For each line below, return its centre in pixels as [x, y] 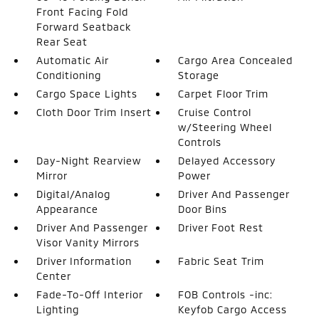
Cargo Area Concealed [236, 60]
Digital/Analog [73, 194]
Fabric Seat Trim [221, 261]
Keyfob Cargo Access [233, 309]
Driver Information [84, 261]
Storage [199, 75]
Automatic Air [72, 60]
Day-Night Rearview [88, 160]
